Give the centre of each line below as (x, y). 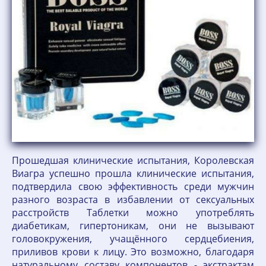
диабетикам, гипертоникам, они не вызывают (133, 226)
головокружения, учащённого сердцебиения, (133, 239)
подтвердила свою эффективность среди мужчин (133, 186)
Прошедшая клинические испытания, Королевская (133, 160)
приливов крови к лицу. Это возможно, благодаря (133, 252)
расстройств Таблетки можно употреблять (133, 213)
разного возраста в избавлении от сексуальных (133, 199)
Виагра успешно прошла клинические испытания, (133, 173)
